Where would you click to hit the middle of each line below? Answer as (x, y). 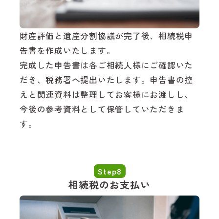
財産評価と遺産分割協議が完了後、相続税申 (106, 36)
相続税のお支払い (109, 185)
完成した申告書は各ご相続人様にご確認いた (106, 65)
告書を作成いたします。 (67, 51)
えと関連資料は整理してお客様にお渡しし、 (106, 95)
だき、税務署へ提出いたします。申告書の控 (106, 80)
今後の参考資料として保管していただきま (102, 109)
